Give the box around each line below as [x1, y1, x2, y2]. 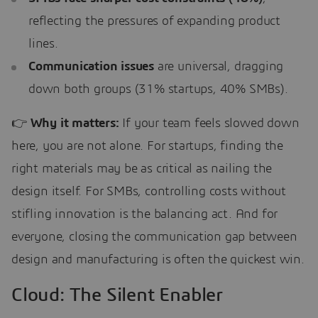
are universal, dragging [154, 60, 284, 74]
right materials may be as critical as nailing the [11, 163, 273, 176]
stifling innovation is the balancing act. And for [11, 208, 278, 221]
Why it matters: [30, 117, 119, 131]
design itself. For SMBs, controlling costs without [11, 185, 286, 199]
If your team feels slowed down [119, 117, 300, 131]
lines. [28, 38, 58, 51]
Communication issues [28, 60, 154, 74]
